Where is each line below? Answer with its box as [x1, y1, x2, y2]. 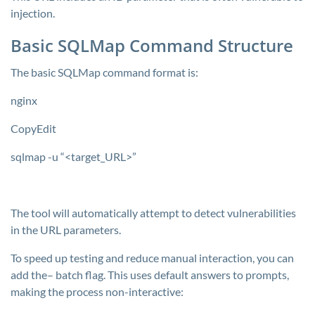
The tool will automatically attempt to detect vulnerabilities [11, 206, 296, 219]
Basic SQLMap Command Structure [11, 34, 293, 57]
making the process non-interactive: [11, 285, 184, 298]
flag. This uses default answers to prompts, [83, 268, 289, 281]
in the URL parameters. [11, 223, 121, 236]
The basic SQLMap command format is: [11, 65, 198, 79]
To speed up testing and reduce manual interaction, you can [11, 251, 294, 264]
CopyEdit [11, 122, 56, 135]
